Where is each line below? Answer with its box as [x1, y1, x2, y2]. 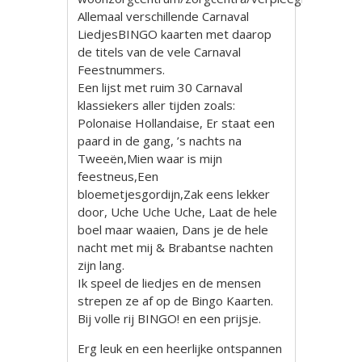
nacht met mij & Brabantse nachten [78, 238, 274, 255]
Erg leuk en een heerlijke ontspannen [78, 339, 283, 356]
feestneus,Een [78, 167, 159, 184]
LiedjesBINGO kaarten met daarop [78, 25, 272, 42]
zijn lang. [78, 256, 125, 273]
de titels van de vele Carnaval [78, 43, 242, 60]
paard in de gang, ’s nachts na [78, 132, 242, 149]
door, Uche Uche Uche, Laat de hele [78, 203, 278, 220]
